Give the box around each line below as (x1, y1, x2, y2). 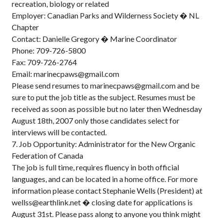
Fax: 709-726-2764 (12, 57, 77, 67)
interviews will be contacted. (12, 127, 107, 137)
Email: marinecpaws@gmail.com (12, 69, 119, 78)
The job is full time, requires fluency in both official (12, 163, 179, 172)
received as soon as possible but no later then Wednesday (12, 104, 202, 113)
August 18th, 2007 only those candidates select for (12, 116, 180, 125)
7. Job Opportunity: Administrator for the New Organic (12, 139, 196, 148)
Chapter (12, 22, 39, 32)
